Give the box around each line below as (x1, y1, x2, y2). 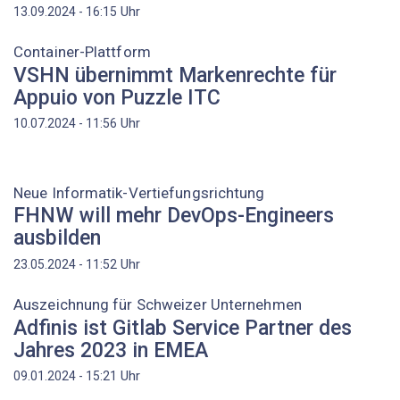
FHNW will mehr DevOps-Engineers (13, 204, 334, 229)
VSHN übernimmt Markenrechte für (13, 62, 337, 87)
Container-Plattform (13, 43, 151, 62)
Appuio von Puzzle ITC (13, 85, 221, 110)
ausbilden (13, 226, 101, 251)
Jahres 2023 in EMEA (13, 337, 208, 362)
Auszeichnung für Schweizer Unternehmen (13, 296, 302, 314)
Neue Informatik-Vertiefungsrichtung (13, 183, 265, 202)
